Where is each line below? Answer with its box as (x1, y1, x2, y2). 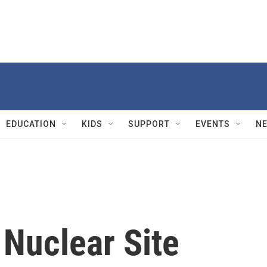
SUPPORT (128, 119, 170, 129)
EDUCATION (6, 119, 56, 129)
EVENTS (195, 119, 230, 129)
